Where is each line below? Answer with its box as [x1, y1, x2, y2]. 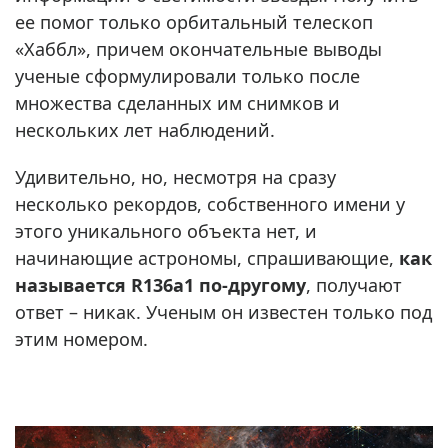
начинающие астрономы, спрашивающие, [15, 246, 399, 271]
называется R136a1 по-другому [15, 273, 306, 298]
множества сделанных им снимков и [15, 91, 340, 116]
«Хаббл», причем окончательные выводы [15, 37, 382, 62]
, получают [306, 273, 402, 298]
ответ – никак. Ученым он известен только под [15, 300, 432, 325]
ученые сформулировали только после [15, 64, 360, 89]
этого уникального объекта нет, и [15, 219, 317, 244]
